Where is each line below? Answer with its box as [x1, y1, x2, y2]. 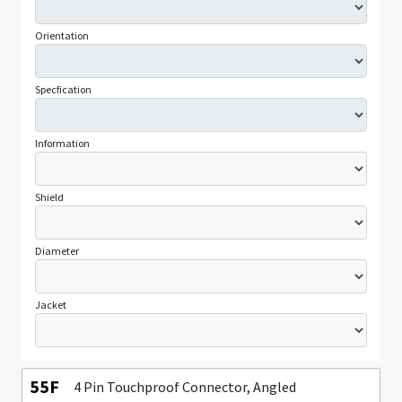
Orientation [35, 29, 89, 43]
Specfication [35, 83, 92, 97]
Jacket [35, 298, 66, 312]
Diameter [35, 244, 79, 258]
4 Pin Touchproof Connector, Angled [74, 378, 296, 397]
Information [35, 136, 90, 151]
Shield [35, 190, 64, 205]
